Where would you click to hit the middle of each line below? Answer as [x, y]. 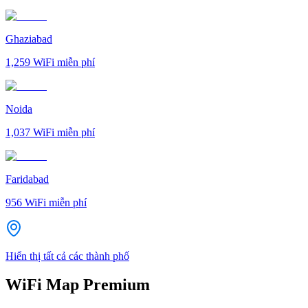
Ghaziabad [29, 38]
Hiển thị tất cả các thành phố [67, 256]
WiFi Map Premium [78, 285]
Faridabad [27, 179]
